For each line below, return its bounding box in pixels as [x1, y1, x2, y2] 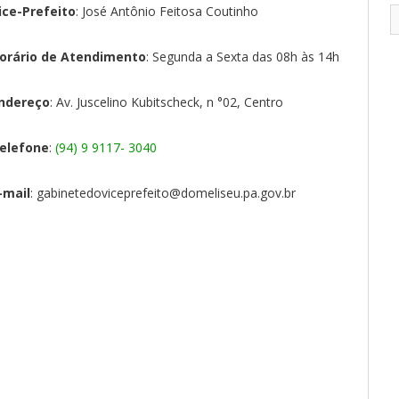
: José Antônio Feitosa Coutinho [76, 3, 258, 20]
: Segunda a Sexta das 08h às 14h [146, 47, 339, 65]
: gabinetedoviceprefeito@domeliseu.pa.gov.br [30, 183, 296, 201]
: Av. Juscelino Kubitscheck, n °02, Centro [50, 93, 283, 110]
